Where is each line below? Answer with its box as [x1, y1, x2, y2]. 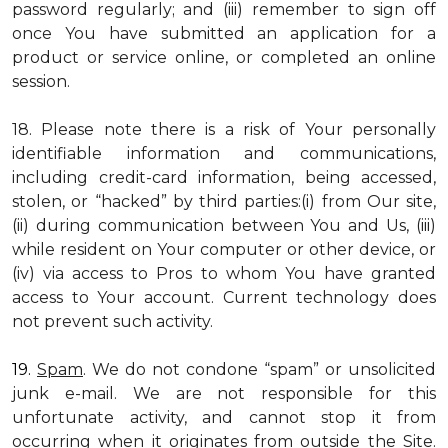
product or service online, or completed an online [12, 48, 436, 67]
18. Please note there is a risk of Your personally [12, 120, 436, 139]
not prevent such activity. [12, 312, 213, 331]
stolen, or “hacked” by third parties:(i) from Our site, [12, 192, 436, 211]
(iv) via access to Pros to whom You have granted [12, 264, 436, 283]
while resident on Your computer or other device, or [12, 240, 436, 259]
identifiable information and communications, [12, 144, 436, 163]
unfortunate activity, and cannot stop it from [12, 408, 436, 427]
